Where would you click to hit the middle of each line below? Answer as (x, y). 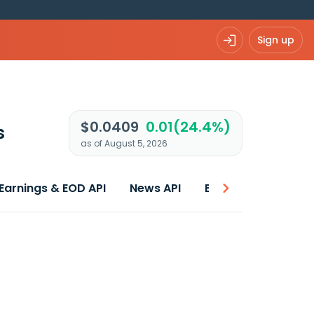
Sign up (276, 40)
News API (155, 188)
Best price (233, 188)
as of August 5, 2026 (124, 143)
